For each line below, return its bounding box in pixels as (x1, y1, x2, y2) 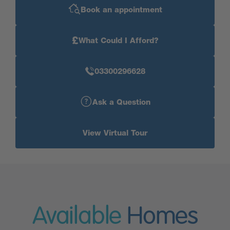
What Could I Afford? (78, 36, 159, 45)
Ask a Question (92, 98, 150, 107)
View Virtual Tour (83, 128, 147, 138)
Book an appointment (80, 5, 162, 14)
